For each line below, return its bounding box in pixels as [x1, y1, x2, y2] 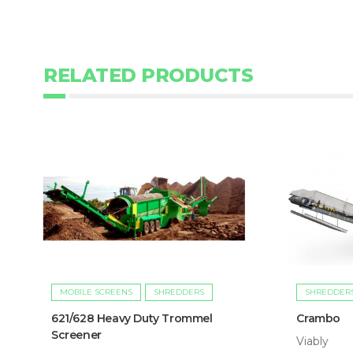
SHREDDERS [154, 287, 204, 298]
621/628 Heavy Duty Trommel [51, 311, 213, 326]
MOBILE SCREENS [60, 287, 132, 298]
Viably [296, 334, 329, 349]
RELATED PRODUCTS [43, 63, 253, 87]
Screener [51, 328, 102, 343]
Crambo [296, 311, 340, 326]
